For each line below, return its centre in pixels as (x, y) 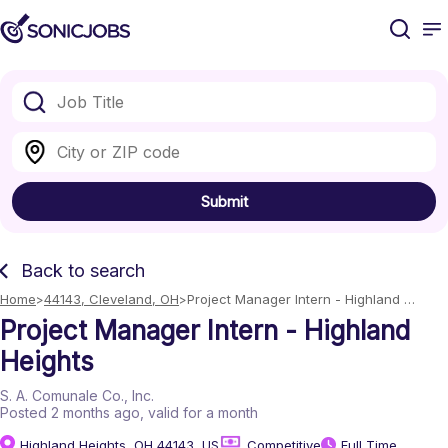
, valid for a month (199, 412)
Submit (224, 201)
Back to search (83, 270)
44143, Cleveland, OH (111, 299)
